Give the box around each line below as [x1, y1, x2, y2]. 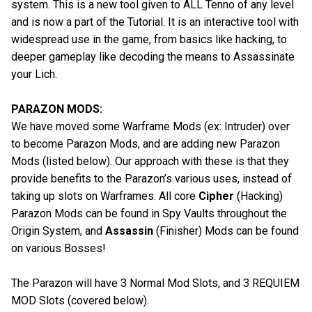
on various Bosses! [11, 241, 106, 255]
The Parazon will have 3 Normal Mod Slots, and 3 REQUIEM [11, 276, 299, 290]
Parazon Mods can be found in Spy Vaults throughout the [11, 206, 287, 220]
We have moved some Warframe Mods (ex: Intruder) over [11, 119, 290, 133]
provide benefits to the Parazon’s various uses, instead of [11, 171, 292, 185]
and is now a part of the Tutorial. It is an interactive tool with [11, 15, 299, 29]
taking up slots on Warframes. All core [11, 189, 198, 203]
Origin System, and [11, 224, 105, 237]
